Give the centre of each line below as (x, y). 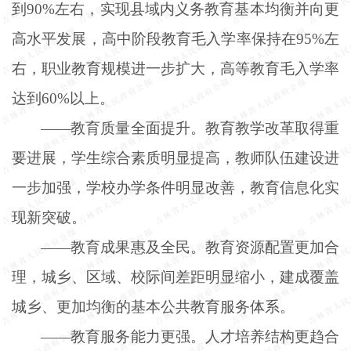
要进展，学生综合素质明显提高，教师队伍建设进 (175, 157)
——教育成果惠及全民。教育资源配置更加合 (190, 247)
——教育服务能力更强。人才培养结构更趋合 (190, 336)
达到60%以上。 (63, 98)
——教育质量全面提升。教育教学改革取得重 (190, 128)
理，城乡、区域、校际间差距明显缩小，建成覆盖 (175, 277)
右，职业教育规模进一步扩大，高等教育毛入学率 (175, 68)
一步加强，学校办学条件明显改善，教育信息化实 (175, 187)
